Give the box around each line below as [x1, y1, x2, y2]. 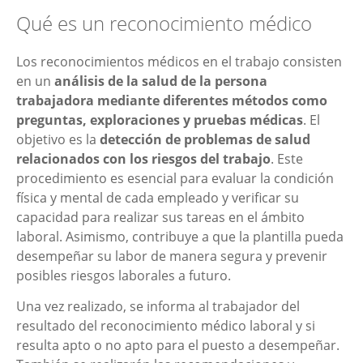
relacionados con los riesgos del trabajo [16, 149, 271, 168]
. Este [271, 149, 303, 168]
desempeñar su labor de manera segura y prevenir [16, 246, 327, 265]
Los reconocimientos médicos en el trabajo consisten [16, 52, 342, 70]
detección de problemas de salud [100, 130, 310, 148]
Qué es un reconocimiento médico [16, 9, 312, 36]
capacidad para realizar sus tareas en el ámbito [16, 207, 305, 226]
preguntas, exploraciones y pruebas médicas [16, 110, 303, 129]
